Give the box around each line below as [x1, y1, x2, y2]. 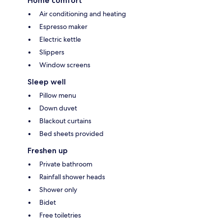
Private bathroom [39, 159, 92, 168]
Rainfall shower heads [39, 172, 105, 181]
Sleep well [27, 77, 66, 86]
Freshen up [27, 145, 68, 155]
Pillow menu [39, 90, 76, 100]
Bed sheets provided [39, 129, 104, 138]
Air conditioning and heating [39, 9, 126, 18]
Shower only [39, 185, 77, 194]
